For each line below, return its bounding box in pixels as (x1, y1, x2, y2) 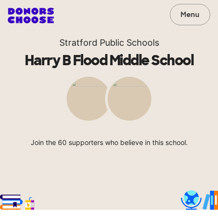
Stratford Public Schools (59, 37, 159, 48)
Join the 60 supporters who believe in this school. (30, 138, 188, 146)
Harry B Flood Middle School (24, 52, 194, 70)
